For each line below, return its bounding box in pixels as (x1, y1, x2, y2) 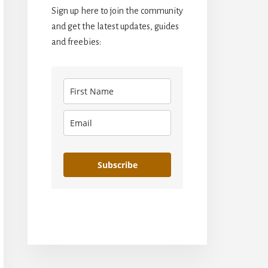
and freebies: (51, 36, 101, 47)
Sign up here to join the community (51, 5, 183, 16)
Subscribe (97, 159, 138, 170)
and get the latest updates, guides (51, 21, 179, 31)
